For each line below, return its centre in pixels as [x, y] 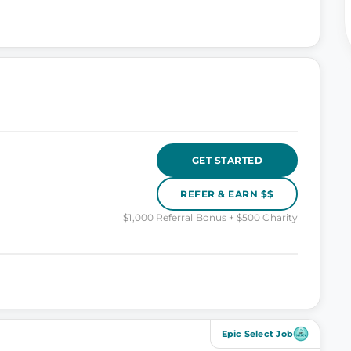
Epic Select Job [257, 334]
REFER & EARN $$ [227, 194]
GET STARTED [227, 160]
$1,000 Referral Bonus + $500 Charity [210, 217]
